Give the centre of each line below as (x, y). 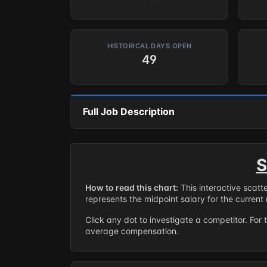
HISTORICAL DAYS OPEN (149, 46)
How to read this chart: (132, 187)
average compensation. (132, 231)
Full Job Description (129, 111)
